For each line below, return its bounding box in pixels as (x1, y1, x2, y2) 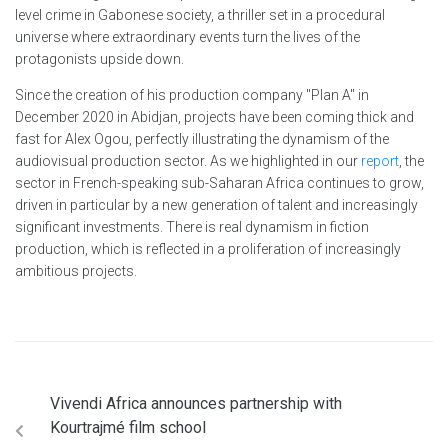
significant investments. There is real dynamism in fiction (15, 219, 369, 235)
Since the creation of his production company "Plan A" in (15, 87, 369, 103)
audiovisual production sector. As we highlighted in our (15, 153, 361, 169)
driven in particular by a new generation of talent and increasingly (15, 197, 418, 213)
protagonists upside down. (15, 51, 184, 67)
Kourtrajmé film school (50, 418, 206, 437)
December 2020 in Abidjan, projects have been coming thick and (15, 109, 414, 125)
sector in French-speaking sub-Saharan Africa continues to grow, (15, 175, 424, 191)
